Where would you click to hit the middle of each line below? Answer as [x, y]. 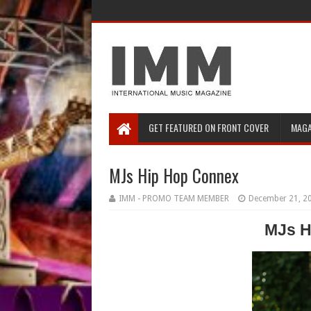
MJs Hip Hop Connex [174, 175]
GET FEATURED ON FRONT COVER [209, 127]
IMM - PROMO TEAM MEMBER [174, 199]
